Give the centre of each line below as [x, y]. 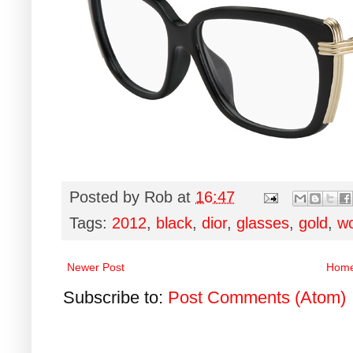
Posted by [107, 197]
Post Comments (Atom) [257, 297]
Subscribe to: [115, 297]
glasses [263, 223]
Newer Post [96, 267]
